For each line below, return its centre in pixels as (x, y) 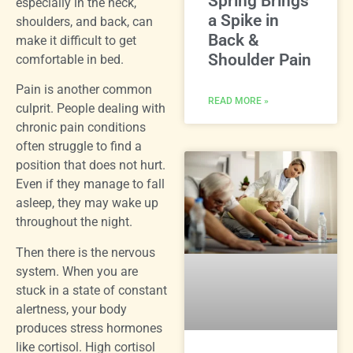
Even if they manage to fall (90, 184)
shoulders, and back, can (84, 21)
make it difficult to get (76, 40)
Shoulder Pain (260, 60)
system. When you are (77, 271)
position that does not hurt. (91, 165)
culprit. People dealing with (91, 109)
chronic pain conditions (81, 128)
